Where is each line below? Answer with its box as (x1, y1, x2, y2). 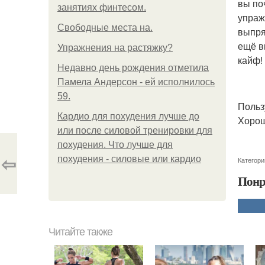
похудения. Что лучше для (57, 140, 173, 150)
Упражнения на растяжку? (57, 43, 173, 53)
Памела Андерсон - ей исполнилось (57, 77, 215, 87)
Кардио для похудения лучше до (57, 111, 199, 121)
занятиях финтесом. (57, 2, 146, 12)
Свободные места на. (57, 22, 153, 33)
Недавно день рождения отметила (57, 63, 209, 73)
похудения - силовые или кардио (57, 154, 201, 164)
